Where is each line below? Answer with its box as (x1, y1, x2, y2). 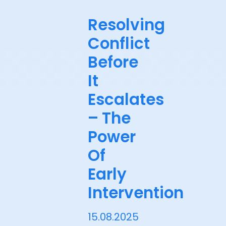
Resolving (88, 14, 165, 36)
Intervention (88, 182, 184, 204)
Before (88, 51, 138, 73)
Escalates (88, 89, 164, 110)
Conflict (88, 33, 150, 54)
